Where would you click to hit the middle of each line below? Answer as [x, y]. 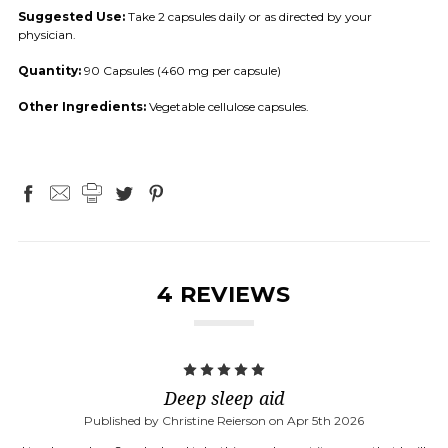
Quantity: [49, 70]
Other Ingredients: [82, 106]
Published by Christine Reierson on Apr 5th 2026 [224, 420]
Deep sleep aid [224, 397]
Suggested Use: [71, 16]
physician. [47, 34]
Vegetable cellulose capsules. [227, 106]
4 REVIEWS [224, 294]
